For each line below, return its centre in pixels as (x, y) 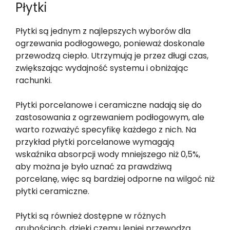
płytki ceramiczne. (52, 191)
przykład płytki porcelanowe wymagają (95, 142)
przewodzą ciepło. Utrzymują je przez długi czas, (112, 55)
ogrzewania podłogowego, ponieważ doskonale (110, 43)
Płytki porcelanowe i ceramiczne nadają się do (109, 105)
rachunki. (34, 80)
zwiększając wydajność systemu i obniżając (102, 68)
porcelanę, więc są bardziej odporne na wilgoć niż (115, 179)
